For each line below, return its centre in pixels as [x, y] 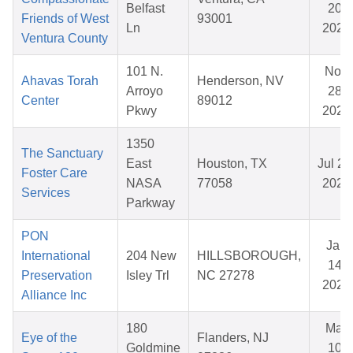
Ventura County [65, 39]
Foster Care [54, 173]
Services [46, 193]
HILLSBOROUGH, [249, 256]
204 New [151, 256]
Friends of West [65, 19]
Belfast [145, 9]
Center [40, 101]
